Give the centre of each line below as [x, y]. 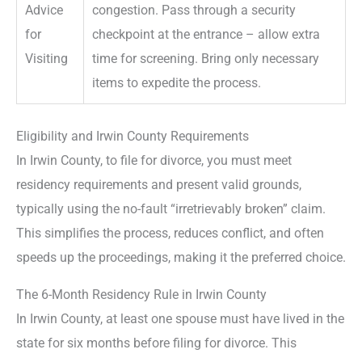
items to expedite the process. [177, 82]
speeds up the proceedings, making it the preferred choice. [181, 257]
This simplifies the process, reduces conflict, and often [170, 233]
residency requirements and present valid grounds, [159, 184]
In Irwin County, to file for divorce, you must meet [154, 160]
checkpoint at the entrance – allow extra [206, 34]
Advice [44, 10]
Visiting [46, 58]
